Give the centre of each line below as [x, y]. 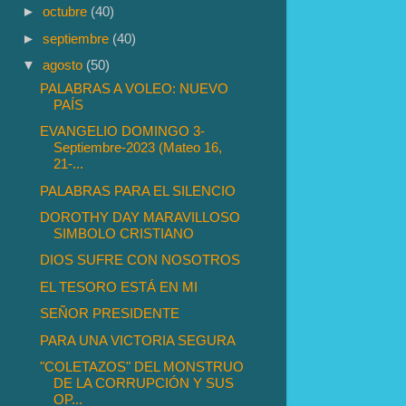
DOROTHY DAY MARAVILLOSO [140, 217]
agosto [65, 65]
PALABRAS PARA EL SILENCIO [138, 190]
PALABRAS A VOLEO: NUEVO [135, 88]
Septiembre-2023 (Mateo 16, [138, 148]
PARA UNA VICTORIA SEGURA [138, 340]
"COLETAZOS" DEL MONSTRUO [142, 367]
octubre [67, 12]
